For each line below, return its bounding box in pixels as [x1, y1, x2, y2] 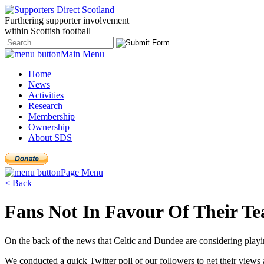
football [62, 26, 91, 36]
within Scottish [5, 26, 62, 36]
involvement [83, 15, 129, 25]
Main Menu [61, 49, 104, 59]
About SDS [28, 133, 72, 143]
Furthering [5, 15, 44, 25]
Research [28, 101, 62, 111]
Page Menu [61, 167, 103, 177]
